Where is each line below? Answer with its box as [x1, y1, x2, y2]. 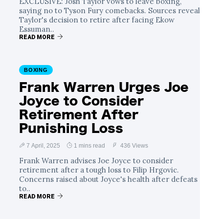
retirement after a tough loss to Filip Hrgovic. [19, 165, 179, 175]
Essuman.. [19, 24, 54, 34]
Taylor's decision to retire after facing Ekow [19, 15, 175, 24]
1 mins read [74, 142, 105, 149]
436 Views [119, 142, 148, 149]
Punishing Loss [19, 122, 123, 134]
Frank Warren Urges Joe [19, 81, 189, 93]
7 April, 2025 [26, 142, 60, 149]
